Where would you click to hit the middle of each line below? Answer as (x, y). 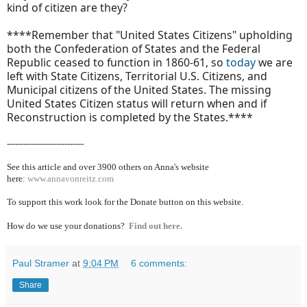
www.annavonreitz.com (71, 179)
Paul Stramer (41, 263)
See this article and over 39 (57, 167)
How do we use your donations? (68, 226)
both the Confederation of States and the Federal (134, 49)
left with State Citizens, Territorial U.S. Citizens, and (137, 76)
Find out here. (156, 226)
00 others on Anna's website (158, 167)
